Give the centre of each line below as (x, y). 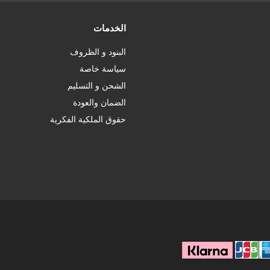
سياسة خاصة (103, 69)
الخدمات (110, 29)
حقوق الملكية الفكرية (88, 120)
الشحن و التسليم (97, 86)
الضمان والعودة (100, 103)
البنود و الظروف (98, 52)
